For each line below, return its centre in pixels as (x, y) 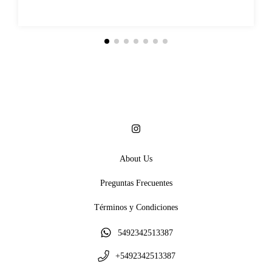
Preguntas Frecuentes (136, 183)
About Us (136, 158)
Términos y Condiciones (136, 207)
